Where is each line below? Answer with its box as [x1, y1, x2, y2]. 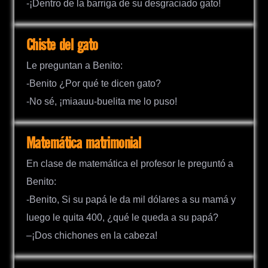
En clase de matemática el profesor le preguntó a [26, 158, 233, 169]
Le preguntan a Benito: [26, 60, 123, 71]
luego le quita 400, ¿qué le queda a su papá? [26, 212, 218, 223]
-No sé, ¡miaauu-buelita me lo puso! [26, 96, 177, 106]
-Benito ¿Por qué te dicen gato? [26, 78, 161, 89]
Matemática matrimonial [26, 135, 141, 153]
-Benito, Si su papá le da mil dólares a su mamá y [26, 194, 236, 205]
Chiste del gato [26, 36, 98, 54]
